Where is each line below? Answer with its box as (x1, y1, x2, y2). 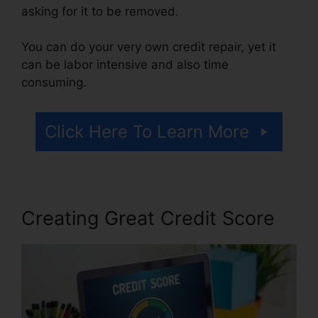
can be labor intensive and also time (21, 57, 229, 72)
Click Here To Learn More (45, 121, 249, 142)
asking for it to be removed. (21, 4, 179, 18)
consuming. (21, 75, 87, 90)
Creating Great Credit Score (21, 206, 275, 230)
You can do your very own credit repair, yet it (21, 40, 276, 55)
